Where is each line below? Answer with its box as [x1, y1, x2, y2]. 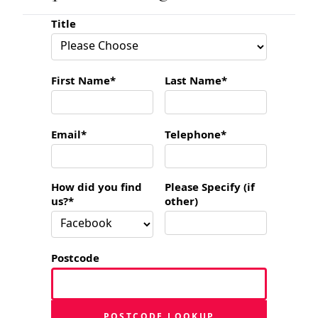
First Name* [51, 72, 116, 87]
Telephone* [165, 126, 226, 141]
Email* [51, 126, 87, 141]
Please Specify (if [165, 179, 255, 194]
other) [165, 193, 198, 208]
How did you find [51, 179, 142, 194]
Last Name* [165, 72, 227, 87]
